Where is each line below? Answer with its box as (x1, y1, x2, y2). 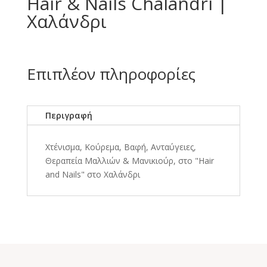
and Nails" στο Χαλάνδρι (45, 169, 140, 181)
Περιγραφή (45, 110, 92, 122)
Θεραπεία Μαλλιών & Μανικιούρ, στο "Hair (45, 155, 214, 167)
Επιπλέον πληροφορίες (26, 63, 195, 85)
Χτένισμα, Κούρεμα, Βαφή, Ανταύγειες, (45, 141, 196, 153)
